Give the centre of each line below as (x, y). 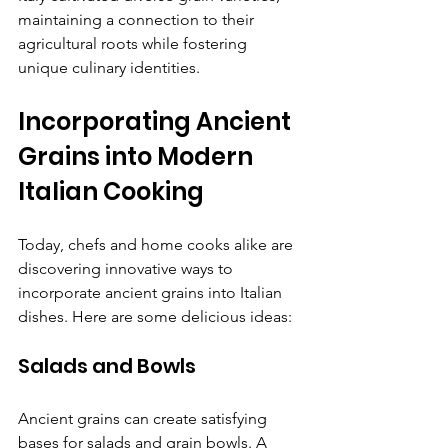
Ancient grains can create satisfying (144, 419)
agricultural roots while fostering (134, 44)
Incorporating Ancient (157, 122)
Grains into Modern (138, 157)
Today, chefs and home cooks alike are (157, 245)
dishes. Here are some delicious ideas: (155, 317)
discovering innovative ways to (127, 269)
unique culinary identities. (109, 68)
